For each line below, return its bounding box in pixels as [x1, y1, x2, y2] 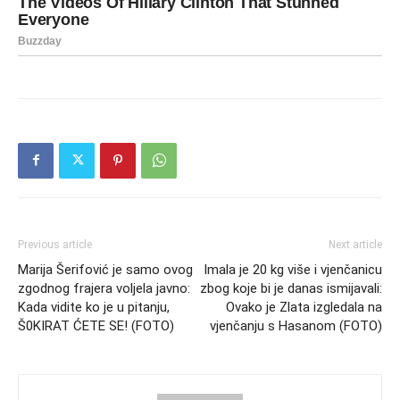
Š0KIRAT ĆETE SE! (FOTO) [18, 317, 174, 334]
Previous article [18, 237, 92, 251]
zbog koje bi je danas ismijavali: [200, 279, 382, 296]
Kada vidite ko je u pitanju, [18, 298, 170, 315]
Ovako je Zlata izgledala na [226, 298, 382, 315]
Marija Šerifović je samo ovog [18, 261, 193, 278]
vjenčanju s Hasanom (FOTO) [210, 317, 382, 334]
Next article [329, 237, 382, 251]
